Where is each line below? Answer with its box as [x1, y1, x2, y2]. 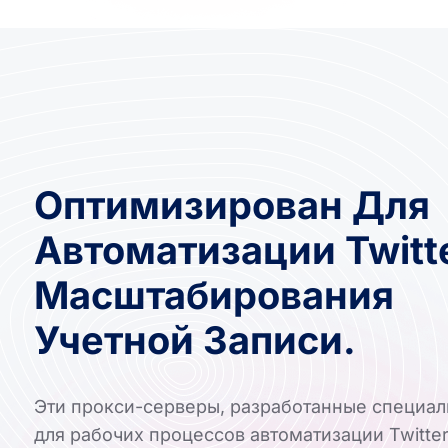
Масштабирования [34, 271, 394, 318]
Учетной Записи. [34, 316, 356, 363]
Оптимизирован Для [34, 181, 430, 228]
